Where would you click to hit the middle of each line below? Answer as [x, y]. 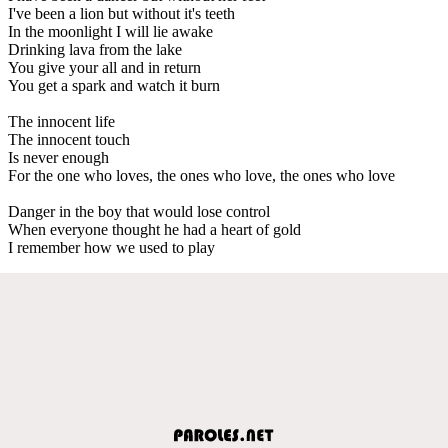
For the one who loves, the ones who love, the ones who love [201, 175]
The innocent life [61, 121]
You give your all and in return [104, 67]
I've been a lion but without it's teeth [121, 13]
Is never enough [58, 157]
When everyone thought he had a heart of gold [154, 229]
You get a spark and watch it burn [114, 85]
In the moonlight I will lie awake [110, 31]
